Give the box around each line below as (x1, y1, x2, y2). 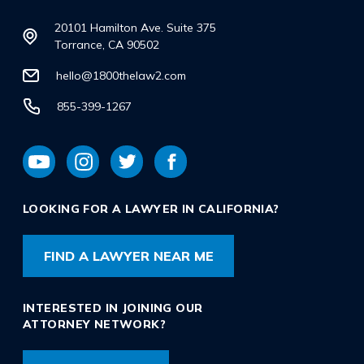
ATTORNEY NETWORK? (23, 317, 167, 332)
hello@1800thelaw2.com (56, 67, 186, 83)
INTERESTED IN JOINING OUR (23, 301, 203, 316)
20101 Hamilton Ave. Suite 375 (54, 20, 216, 36)
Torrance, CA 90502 (54, 37, 159, 53)
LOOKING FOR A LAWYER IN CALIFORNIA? (23, 201, 279, 217)
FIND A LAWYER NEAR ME (43, 248, 214, 265)
